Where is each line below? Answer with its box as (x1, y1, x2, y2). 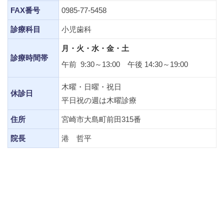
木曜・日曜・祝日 (61, 82, 121, 91)
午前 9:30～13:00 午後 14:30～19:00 (61, 60, 188, 68)
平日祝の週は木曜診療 (61, 96, 136, 104)
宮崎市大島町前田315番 (61, 115, 141, 123)
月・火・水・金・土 (61, 44, 129, 52)
